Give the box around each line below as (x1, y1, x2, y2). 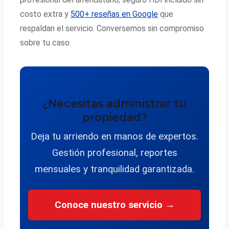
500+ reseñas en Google (71, 9, 158, 19)
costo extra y (20, 9, 71, 19)
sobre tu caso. (20, 38, 72, 48)
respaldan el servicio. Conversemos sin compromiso (20, 24, 204, 34)
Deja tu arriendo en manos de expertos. (31, 131, 198, 143)
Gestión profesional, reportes (52, 147, 177, 159)
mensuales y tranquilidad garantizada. (35, 164, 194, 175)
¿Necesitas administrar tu (42, 96, 187, 110)
